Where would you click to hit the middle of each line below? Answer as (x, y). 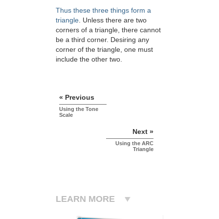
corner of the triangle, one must (104, 50)
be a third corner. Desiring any (102, 40)
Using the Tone (79, 109)
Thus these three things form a (103, 11)
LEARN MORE (85, 199)
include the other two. (89, 59)
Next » (143, 132)
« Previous (77, 98)
